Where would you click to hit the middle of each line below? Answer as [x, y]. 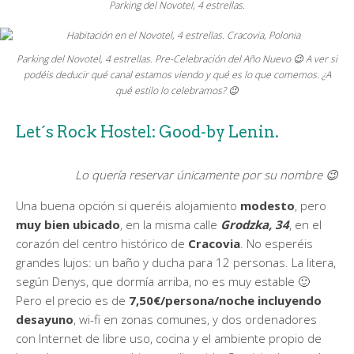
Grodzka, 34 [255, 224]
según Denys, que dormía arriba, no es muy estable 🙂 [163, 281]
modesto [267, 205]
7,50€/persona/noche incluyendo [224, 300]
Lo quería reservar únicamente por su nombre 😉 [207, 174]
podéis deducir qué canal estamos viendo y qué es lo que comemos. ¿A [177, 74]
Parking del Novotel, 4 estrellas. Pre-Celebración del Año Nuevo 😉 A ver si [177, 58]
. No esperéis [277, 243]
